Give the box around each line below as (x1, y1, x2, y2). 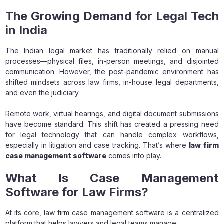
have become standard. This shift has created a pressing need (5, 119, 219, 128)
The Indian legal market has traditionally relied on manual (5, 46, 219, 55)
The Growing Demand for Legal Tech (5, 8, 219, 23)
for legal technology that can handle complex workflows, (5, 130, 219, 139)
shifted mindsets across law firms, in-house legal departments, (5, 77, 219, 86)
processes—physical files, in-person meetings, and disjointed (5, 56, 219, 65)
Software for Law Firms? (5, 184, 148, 199)
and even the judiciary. (5, 88, 80, 97)
